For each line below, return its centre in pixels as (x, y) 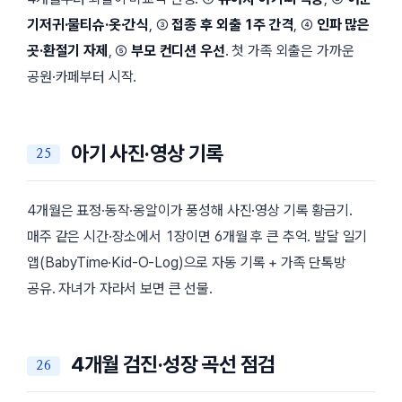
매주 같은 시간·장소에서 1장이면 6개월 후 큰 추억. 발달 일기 (197, 236)
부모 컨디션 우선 (178, 51)
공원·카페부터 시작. (82, 77)
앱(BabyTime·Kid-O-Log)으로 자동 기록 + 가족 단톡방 (187, 262)
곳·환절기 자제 (68, 51)
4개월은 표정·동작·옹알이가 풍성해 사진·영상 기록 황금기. (190, 210)
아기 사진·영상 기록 (147, 153)
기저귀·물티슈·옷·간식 (88, 25)
